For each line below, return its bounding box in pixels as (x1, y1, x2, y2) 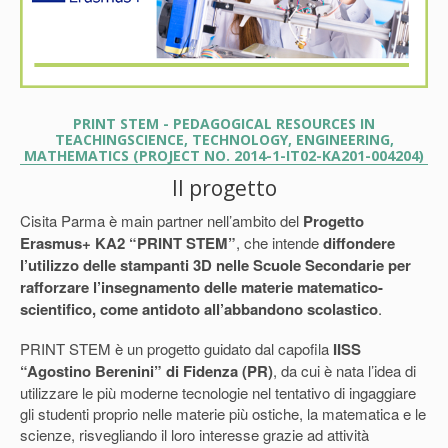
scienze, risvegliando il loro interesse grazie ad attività (20, 423, 369, 445)
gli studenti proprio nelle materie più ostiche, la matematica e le (20, 402, 426, 424)
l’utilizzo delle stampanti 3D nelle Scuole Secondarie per (20, 253, 411, 276)
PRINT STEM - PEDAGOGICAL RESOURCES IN (73, 113, 375, 133)
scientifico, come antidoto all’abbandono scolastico (20, 297, 378, 320)
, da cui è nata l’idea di (273, 359, 416, 381)
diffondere (323, 231, 395, 254)
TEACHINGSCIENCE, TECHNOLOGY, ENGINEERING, (54, 129, 394, 149)
